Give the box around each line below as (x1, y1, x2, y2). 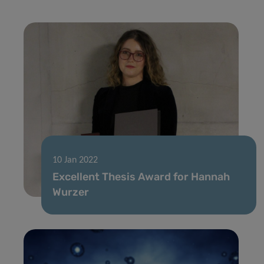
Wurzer (52, 185, 89, 199)
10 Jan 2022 (52, 155, 98, 165)
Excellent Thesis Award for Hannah (52, 170, 230, 183)
